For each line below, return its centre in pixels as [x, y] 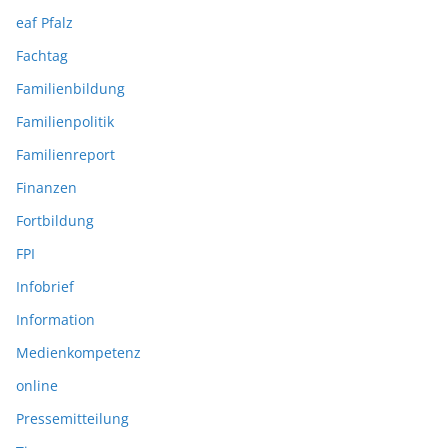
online [37, 385]
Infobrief [45, 286]
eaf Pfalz [44, 22]
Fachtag [42, 55]
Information [55, 319]
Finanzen [46, 187]
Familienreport [65, 154]
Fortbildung [55, 220]
